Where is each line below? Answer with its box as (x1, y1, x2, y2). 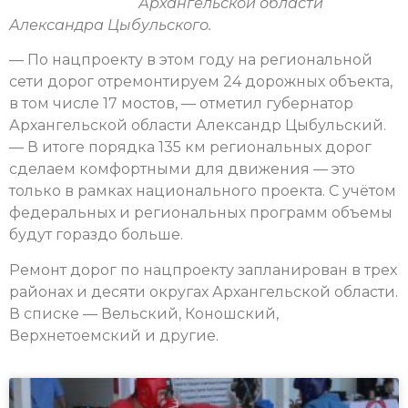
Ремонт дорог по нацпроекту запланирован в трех (9, 260, 397, 279)
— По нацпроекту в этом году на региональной (9, 51, 372, 69)
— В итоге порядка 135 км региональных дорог (9, 138, 372, 157)
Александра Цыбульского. (9, 16, 211, 35)
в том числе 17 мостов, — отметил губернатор (9, 95, 353, 113)
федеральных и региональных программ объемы (9, 204, 393, 222)
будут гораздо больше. (9, 226, 183, 244)
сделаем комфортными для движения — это (9, 160, 355, 178)
